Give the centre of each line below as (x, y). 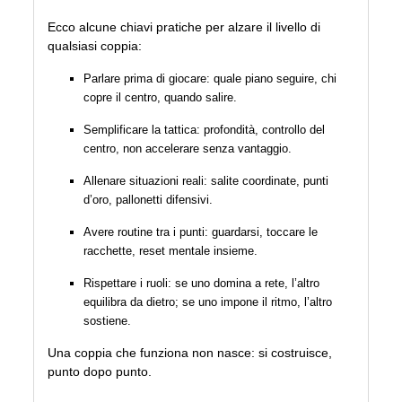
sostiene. (108, 321)
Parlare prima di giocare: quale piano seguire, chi (210, 79)
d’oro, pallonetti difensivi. (149, 200)
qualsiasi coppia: (95, 46)
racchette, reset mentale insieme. (171, 251)
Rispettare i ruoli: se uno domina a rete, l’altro (202, 284)
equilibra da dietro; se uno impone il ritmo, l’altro (208, 302)
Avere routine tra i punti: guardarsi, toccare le (201, 232)
